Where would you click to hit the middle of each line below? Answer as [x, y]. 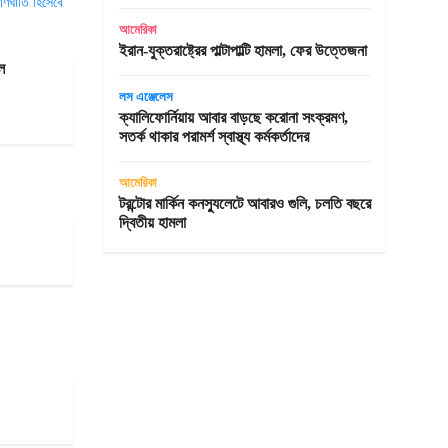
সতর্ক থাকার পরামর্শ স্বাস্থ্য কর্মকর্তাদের [213, 136]
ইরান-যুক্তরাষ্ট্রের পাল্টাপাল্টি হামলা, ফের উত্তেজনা [242, 50]
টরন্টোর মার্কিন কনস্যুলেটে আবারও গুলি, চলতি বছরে [244, 203]
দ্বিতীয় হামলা [152, 222]
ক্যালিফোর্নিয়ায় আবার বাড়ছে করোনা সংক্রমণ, [233, 117]
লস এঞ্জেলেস [145, 96]
